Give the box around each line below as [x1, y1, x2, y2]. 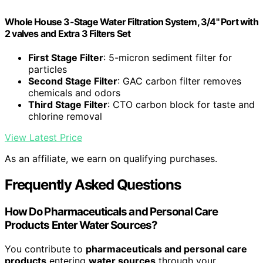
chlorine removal [28, 110, 102, 123]
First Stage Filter [28, 52, 103, 64]
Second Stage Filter [28, 75, 117, 87]
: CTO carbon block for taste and [107, 99, 255, 111]
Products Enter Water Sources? [5, 218, 157, 232]
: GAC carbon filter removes [117, 75, 241, 87]
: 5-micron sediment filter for [103, 52, 232, 64]
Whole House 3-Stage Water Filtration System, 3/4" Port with [5, 16, 258, 28]
